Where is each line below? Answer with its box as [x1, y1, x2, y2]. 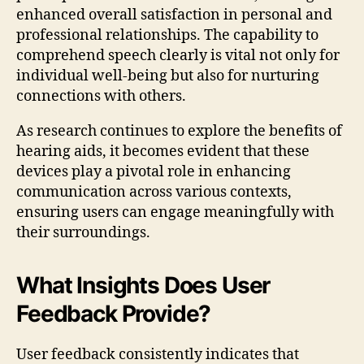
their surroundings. [16, 223, 150, 242]
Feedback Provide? [16, 299, 211, 327]
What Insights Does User [16, 271, 271, 299]
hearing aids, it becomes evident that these [16, 141, 310, 161]
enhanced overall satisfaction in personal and [16, 5, 332, 24]
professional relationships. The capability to [16, 25, 318, 45]
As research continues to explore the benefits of [16, 121, 342, 141]
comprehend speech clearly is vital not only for [16, 45, 340, 65]
